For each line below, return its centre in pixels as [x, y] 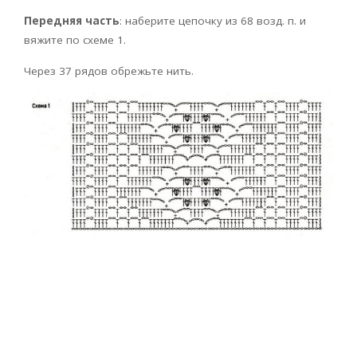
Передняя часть [72, 20]
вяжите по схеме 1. [75, 39]
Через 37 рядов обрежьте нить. [109, 71]
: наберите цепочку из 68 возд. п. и [213, 20]
